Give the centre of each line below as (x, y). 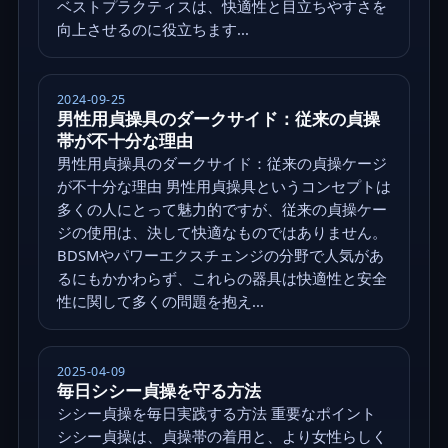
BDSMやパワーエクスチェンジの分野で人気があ (220, 254)
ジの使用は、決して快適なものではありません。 (221, 231)
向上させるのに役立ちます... (152, 28)
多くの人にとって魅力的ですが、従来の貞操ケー (221, 208)
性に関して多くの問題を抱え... (160, 300)
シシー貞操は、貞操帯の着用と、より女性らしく (221, 435)
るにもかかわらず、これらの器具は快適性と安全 (221, 277)
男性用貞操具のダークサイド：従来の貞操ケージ (221, 162)
